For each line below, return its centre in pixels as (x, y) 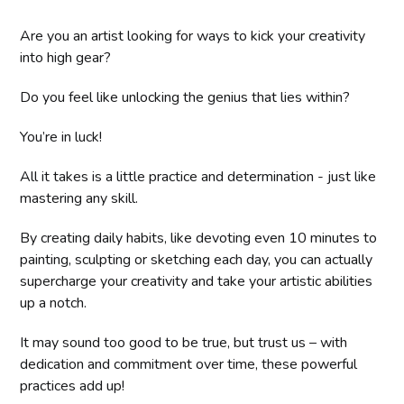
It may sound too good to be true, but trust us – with (184, 342)
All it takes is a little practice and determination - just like (198, 176)
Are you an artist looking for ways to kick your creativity (193, 36)
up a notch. (54, 303)
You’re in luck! (61, 137)
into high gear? (66, 57)
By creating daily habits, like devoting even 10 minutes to (199, 238)
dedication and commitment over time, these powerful (189, 364)
